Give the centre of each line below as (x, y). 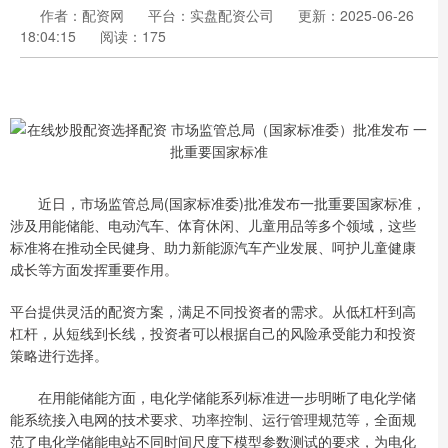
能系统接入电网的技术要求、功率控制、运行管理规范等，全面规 (213, 419)
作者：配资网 (84, 15)
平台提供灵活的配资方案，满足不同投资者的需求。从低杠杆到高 (213, 311)
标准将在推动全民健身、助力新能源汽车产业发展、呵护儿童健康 (213, 247)
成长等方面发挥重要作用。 (94, 269)
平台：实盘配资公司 (211, 15)
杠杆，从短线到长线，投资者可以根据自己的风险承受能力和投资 (213, 333)
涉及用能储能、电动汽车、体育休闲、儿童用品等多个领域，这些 (213, 225)
